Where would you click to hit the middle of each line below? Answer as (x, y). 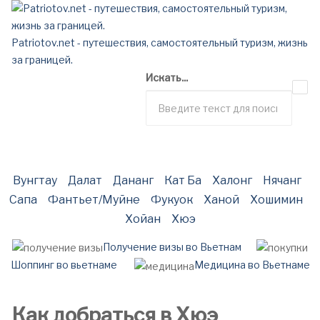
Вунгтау (35, 180)
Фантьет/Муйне (94, 200)
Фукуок (171, 200)
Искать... (167, 77)
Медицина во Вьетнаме (252, 265)
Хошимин (276, 200)
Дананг (133, 180)
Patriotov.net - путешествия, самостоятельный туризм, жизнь (160, 42)
